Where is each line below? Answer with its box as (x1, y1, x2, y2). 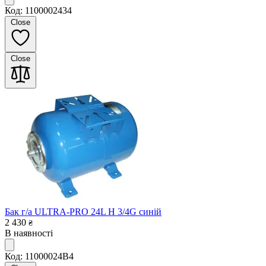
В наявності (5, 227, 53, 238)
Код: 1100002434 (5, 5, 72, 15)
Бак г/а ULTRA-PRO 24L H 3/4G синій (5, 206, 161, 217)
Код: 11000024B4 (5, 251, 74, 261)
